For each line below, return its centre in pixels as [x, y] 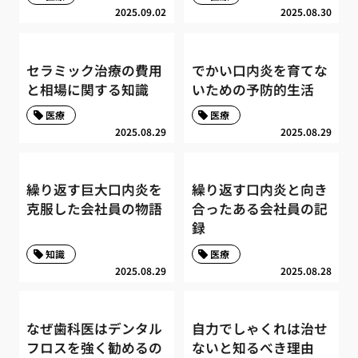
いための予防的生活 [253, 89]
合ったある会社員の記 [259, 209]
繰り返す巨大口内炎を [95, 190]
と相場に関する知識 [88, 89]
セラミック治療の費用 [95, 70]
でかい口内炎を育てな [259, 70]
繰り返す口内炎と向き [259, 190]
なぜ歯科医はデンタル [95, 329]
